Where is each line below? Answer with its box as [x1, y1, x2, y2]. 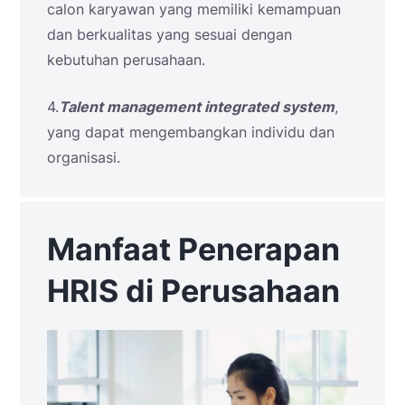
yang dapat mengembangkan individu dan [47, 122, 334, 141]
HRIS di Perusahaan [47, 271, 340, 309]
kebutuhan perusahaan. [47, 50, 205, 69]
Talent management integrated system [59, 97, 334, 116]
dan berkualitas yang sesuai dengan [47, 24, 292, 43]
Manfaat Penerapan [47, 230, 340, 268]
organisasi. [47, 147, 120, 166]
